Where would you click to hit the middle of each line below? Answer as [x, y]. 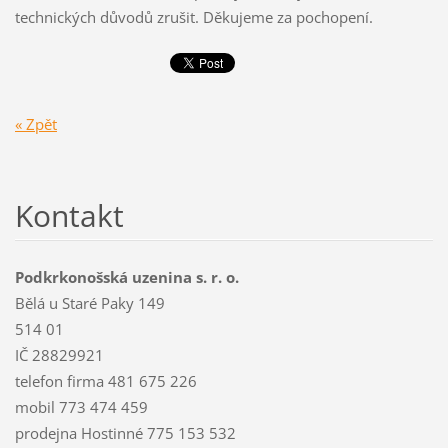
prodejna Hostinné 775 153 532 [125, 432]
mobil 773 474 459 [81, 406]
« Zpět [35, 123]
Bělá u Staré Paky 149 [89, 302]
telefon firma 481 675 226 [105, 380]
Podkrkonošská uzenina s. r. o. [126, 276]
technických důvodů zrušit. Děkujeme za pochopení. [193, 17]
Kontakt [69, 215]
